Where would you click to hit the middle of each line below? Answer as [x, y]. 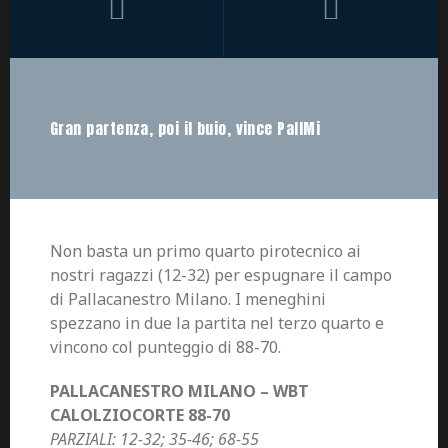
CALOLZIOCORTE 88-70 [140, 415]
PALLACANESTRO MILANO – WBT [179, 391]
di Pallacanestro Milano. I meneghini [188, 299]
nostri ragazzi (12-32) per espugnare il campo [221, 275]
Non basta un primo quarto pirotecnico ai [205, 251]
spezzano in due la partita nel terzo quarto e [217, 323]
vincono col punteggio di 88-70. [165, 347]
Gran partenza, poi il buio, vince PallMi [185, 128]
